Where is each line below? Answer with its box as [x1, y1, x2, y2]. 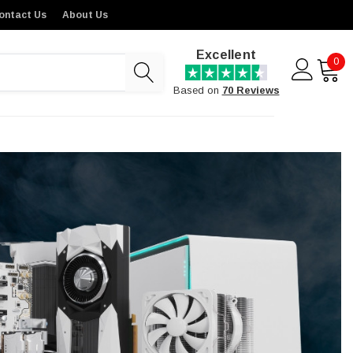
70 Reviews [221, 84, 280, 96]
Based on [173, 84, 222, 96]
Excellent [195, 48, 257, 62]
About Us [62, 9, 108, 20]
